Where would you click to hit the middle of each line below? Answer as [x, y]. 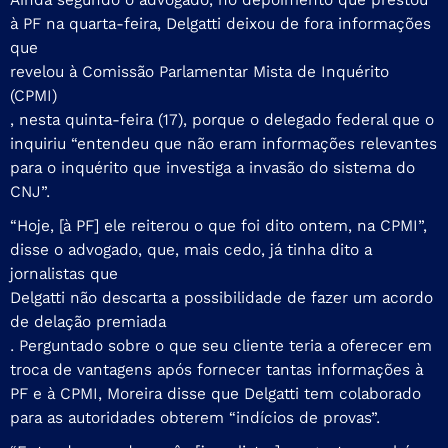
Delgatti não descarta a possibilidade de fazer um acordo [221, 297]
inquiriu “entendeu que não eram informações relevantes [223, 143]
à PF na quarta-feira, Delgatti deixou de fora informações [220, 23]
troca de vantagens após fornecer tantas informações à [216, 369]
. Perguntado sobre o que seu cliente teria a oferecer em [221, 345]
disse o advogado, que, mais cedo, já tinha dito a [191, 249]
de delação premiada [88, 321]
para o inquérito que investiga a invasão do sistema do [212, 167]
